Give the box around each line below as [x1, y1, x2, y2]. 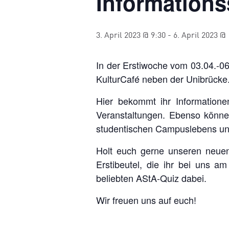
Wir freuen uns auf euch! [96, 193, 197, 207]
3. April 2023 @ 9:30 [96, 32, 166, 40]
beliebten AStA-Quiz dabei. [96, 171, 207, 185]
